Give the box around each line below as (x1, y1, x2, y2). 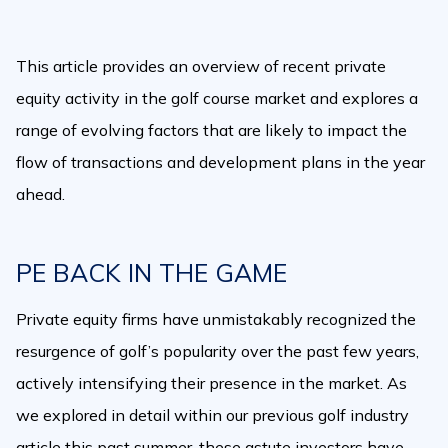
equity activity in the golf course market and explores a (16, 88, 418, 108)
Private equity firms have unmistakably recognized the (16, 309, 416, 329)
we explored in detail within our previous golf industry (16, 405, 409, 425)
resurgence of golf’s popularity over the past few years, (16, 341, 419, 361)
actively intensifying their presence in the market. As (16, 373, 407, 393)
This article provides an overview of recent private (16, 56, 386, 76)
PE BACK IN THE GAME (16, 257, 287, 288)
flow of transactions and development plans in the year (16, 152, 425, 172)
